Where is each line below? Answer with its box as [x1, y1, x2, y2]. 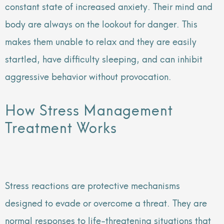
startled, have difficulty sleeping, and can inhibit [5, 50, 202, 65]
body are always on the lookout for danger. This [5, 15, 197, 30]
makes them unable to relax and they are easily [5, 33, 196, 48]
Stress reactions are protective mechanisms [5, 177, 180, 192]
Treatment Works [5, 115, 117, 138]
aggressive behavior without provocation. [5, 68, 171, 83]
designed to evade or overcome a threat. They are [5, 194, 207, 209]
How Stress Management [5, 97, 173, 120]
